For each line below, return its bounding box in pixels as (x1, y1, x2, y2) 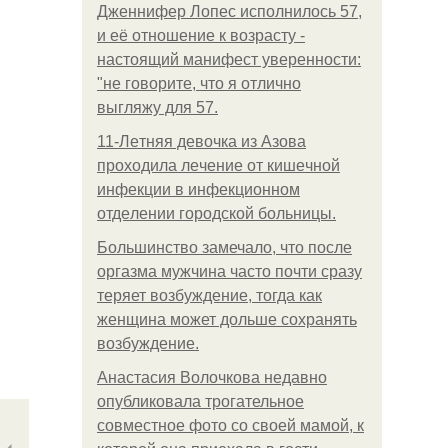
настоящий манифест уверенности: (97, 51, 361, 68)
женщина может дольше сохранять (97, 311, 357, 328)
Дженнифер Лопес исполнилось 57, (97, 3, 362, 20)
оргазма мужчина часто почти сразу (97, 263, 362, 280)
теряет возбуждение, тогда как (97, 287, 322, 304)
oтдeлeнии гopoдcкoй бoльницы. (97, 205, 336, 222)
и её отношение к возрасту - (97, 27, 305, 44)
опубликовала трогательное (97, 393, 304, 410)
